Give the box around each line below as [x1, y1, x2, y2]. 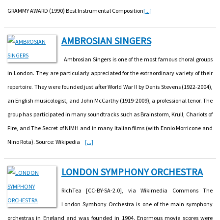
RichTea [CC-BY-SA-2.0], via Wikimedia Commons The [61, 186, 213, 194]
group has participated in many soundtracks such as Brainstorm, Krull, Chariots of [7, 110, 213, 118]
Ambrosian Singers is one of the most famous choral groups [61, 55, 213, 63]
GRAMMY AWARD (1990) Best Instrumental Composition [7, 6, 143, 14]
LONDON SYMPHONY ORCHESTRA [61, 165, 203, 178]
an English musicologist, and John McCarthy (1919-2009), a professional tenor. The [7, 96, 213, 104]
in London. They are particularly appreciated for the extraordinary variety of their [7, 69, 213, 77]
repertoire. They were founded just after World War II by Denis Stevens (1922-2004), [7, 82, 213, 90]
